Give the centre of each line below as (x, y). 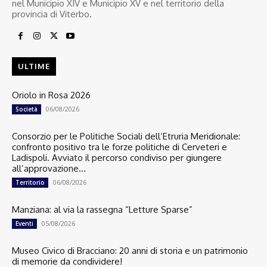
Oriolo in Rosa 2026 (51, 95)
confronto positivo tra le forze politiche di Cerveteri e (119, 147)
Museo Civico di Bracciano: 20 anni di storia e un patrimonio (130, 250)
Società (27, 109)
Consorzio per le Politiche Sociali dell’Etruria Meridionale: (126, 136)
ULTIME (34, 66)
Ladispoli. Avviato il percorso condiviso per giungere (117, 157)
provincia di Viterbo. (52, 14)
